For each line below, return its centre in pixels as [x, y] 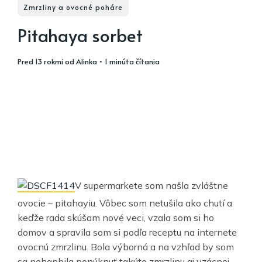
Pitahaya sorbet [80, 35]
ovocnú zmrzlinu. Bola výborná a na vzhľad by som [126, 247]
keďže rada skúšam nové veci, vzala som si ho [116, 218]
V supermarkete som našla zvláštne [151, 186]
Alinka [87, 61]
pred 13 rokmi [42, 61]
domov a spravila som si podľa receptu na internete [127, 232]
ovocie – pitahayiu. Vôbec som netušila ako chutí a [125, 203]
